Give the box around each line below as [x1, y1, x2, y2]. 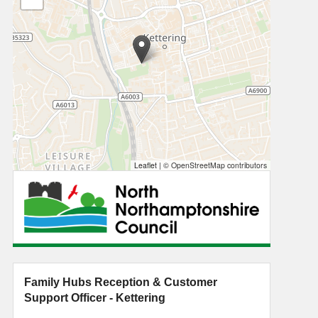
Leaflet [134, 160, 157, 171]
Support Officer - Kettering [24, 290, 165, 304]
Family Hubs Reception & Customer [24, 275, 217, 288]
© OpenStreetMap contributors [161, 160, 267, 171]
